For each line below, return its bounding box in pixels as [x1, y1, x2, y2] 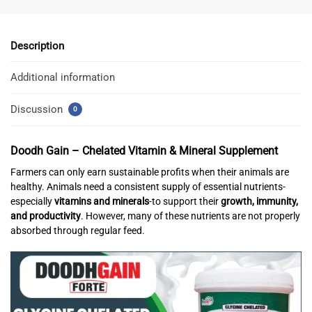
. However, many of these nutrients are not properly [81, 210, 300, 221]
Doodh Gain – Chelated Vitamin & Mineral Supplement [10, 143, 278, 157]
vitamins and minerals [54, 195, 149, 207]
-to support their [149, 195, 221, 207]
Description [10, 40, 64, 53]
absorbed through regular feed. [10, 224, 145, 236]
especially [10, 195, 54, 207]
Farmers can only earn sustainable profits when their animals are [10, 166, 289, 178]
